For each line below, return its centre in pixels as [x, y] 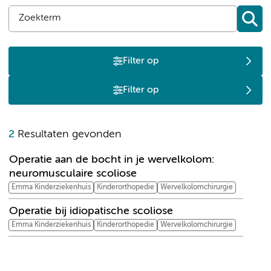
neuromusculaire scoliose [73, 173]
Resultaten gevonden [68, 134]
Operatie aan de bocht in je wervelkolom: [112, 159]
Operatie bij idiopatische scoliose [91, 211]
